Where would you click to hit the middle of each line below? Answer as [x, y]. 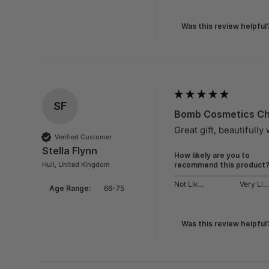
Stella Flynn [70, 151]
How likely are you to [212, 156]
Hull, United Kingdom [76, 165]
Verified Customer [83, 137]
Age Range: [70, 189]
